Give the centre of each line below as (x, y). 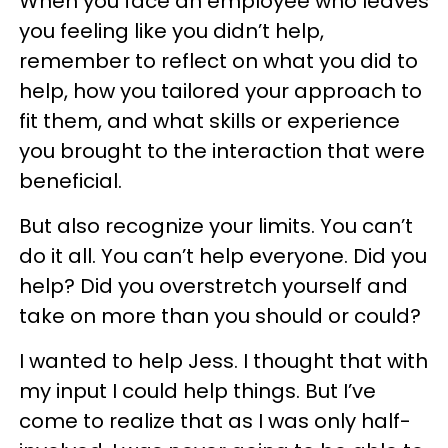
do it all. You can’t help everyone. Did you (223, 256)
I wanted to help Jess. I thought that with (223, 361)
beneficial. (70, 181)
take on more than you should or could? (220, 316)
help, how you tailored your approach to (220, 91)
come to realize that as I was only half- (215, 421)
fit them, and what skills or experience (209, 121)
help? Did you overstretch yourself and (213, 286)
